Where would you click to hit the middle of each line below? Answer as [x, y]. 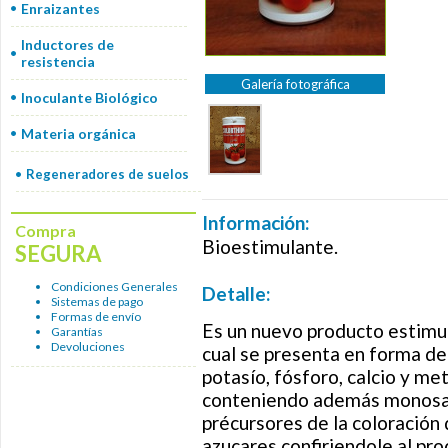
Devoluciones [88, 346]
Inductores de [67, 44]
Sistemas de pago [97, 301]
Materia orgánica [78, 133]
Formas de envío [96, 316]
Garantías [77, 331]
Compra [45, 230]
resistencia [58, 61]
